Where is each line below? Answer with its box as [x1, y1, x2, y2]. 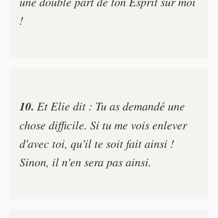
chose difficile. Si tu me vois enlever [19, 116, 187, 132]
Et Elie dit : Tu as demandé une [34, 97, 185, 113]
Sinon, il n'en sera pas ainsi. [19, 153, 151, 169]
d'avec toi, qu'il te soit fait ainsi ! [19, 135, 174, 151]
